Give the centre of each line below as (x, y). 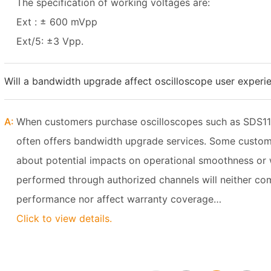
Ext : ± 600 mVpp (57, 22)
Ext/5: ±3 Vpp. (50, 41)
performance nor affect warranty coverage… (119, 199)
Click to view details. (64, 218)
